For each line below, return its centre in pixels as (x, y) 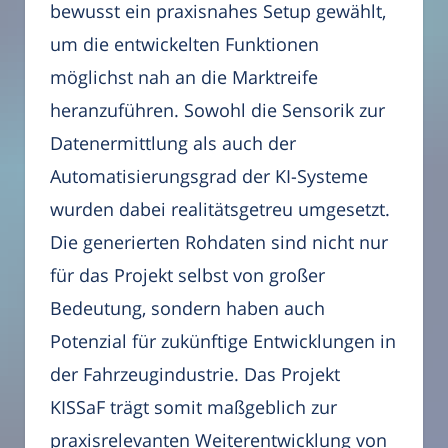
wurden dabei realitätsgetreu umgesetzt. (220, 209)
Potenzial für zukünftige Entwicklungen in (223, 341)
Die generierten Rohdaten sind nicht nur (219, 242)
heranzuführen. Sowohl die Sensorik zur (217, 110)
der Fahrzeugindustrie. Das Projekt (195, 374)
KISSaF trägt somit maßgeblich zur (193, 407)
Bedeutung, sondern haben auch (187, 308)
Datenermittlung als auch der (173, 143)
